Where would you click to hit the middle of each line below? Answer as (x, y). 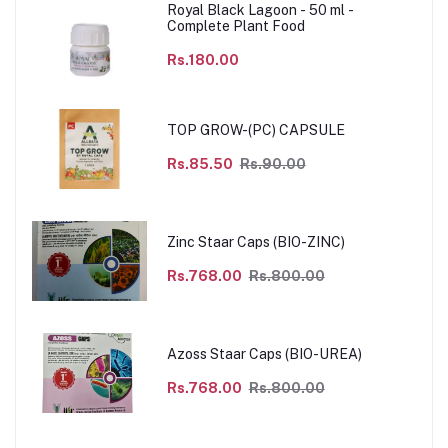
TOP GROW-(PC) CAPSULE (255, 130)
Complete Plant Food (235, 26)
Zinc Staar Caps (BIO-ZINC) (255, 242)
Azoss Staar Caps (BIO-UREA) (264, 354)
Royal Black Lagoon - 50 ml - (260, 10)
